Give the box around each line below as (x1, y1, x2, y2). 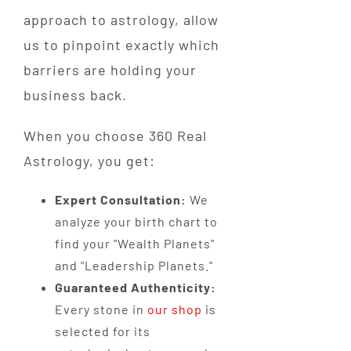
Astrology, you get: (23, 152, 155, 170)
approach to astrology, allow (23, 11, 219, 29)
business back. (23, 86, 127, 104)
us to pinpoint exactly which (23, 36, 219, 54)
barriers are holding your (23, 61, 197, 79)
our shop (147, 302, 202, 317)
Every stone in (54, 302, 147, 317)
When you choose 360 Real (23, 127, 207, 145)
